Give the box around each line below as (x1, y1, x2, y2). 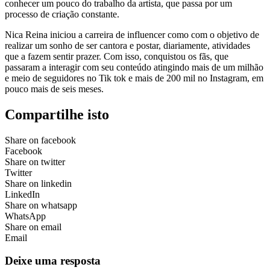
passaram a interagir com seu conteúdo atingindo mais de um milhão (5, 61, 263, 72)
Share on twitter (5, 156, 65, 167)
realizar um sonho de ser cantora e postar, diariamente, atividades (5, 40, 250, 51)
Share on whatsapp (5, 199, 77, 210)
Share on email (5, 221, 61, 232)
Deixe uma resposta (5, 254, 101, 268)
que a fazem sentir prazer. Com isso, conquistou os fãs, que (5, 51, 228, 61)
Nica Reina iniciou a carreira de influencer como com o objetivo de (5, 29, 259, 40)
